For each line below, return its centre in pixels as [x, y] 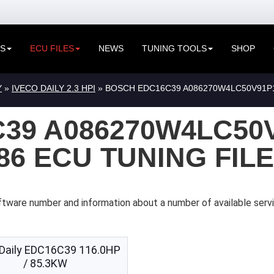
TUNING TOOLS [174, 48]
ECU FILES [52, 48]
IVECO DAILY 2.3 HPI [54, 88]
